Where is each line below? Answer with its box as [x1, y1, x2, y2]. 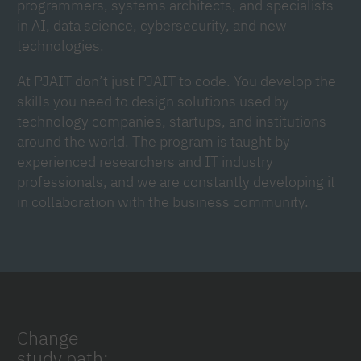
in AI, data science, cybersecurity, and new [17, 15, 287, 35]
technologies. [17, 35, 104, 56]
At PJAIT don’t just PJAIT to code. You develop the [17, 70, 336, 90]
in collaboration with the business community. [17, 191, 309, 211]
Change [17, 325, 78, 350]
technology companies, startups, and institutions [17, 110, 326, 131]
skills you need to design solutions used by [17, 90, 289, 110]
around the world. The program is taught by [17, 131, 290, 151]
